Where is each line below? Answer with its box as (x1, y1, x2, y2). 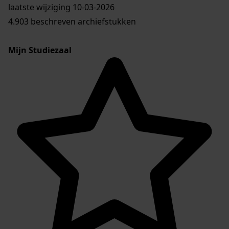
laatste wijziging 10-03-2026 (8, 2, 114, 13)
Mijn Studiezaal (8, 44, 72, 56)
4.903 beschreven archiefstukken (8, 16, 136, 28)
